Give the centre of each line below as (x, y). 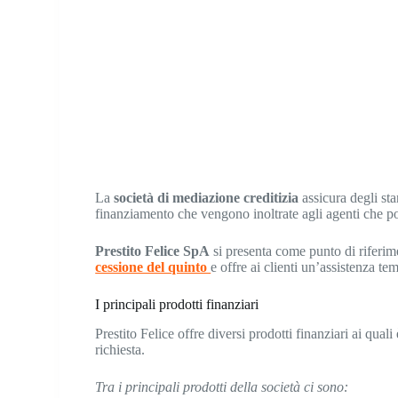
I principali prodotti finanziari (177, 304)
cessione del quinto (153, 267)
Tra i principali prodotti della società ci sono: (222, 386)
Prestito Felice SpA (153, 251)
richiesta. (124, 349)
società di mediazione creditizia (205, 197)
